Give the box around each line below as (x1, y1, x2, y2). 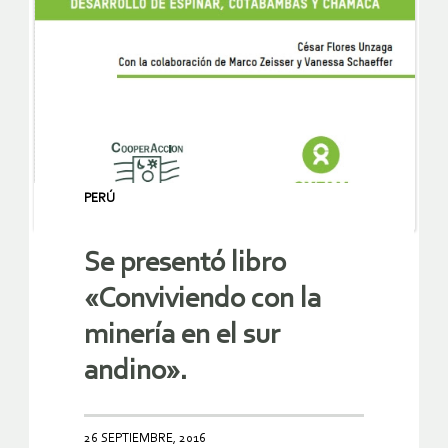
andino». (84, 357, 188, 387)
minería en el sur (84, 321, 280, 351)
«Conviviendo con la (84, 285, 321, 315)
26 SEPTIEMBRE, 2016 (84, 432, 206, 446)
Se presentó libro (84, 249, 286, 279)
